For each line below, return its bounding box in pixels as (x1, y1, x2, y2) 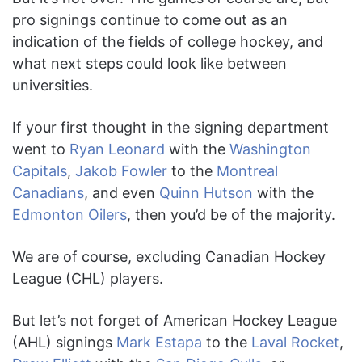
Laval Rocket (251, 334, 339, 351)
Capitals (12, 162, 67, 180)
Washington (229, 141, 311, 158)
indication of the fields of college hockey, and (12, 33, 323, 51)
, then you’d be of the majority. (127, 206, 335, 224)
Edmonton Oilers (12, 206, 127, 224)
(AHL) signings (12, 334, 116, 351)
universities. (12, 77, 93, 95)
